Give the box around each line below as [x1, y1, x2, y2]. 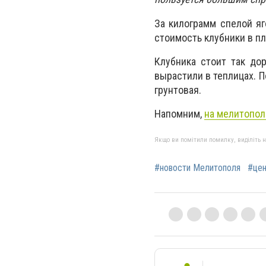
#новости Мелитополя [154, 162, 240, 174]
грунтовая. [154, 83, 201, 96]
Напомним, [154, 107, 204, 120]
